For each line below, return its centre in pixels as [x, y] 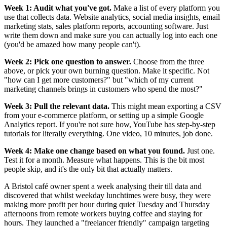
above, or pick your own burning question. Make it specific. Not [107, 71]
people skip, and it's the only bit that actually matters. [88, 169]
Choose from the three [168, 62]
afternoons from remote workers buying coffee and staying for [103, 214]
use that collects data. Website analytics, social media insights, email [112, 17]
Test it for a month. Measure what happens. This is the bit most [104, 160]
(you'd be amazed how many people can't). [72, 45]
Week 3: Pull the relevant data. [57, 106]
